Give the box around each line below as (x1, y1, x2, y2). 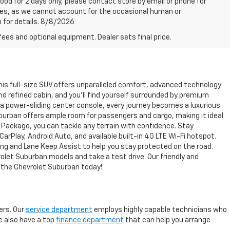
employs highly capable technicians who (92, 206, 227, 214)
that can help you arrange (124, 216, 210, 224)
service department (26, 206, 92, 214)
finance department (56, 216, 124, 224)
